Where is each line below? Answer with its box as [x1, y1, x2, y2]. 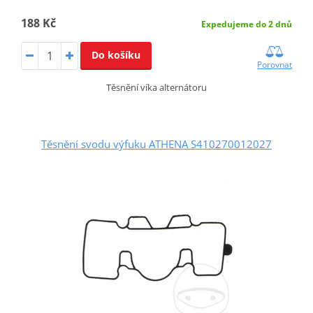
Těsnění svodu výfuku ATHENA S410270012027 [41, 136, 272, 151]
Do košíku [91, 48, 140, 61]
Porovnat [257, 58, 293, 71]
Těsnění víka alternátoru [106, 80, 207, 94]
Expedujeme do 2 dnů [201, 17, 293, 30]
